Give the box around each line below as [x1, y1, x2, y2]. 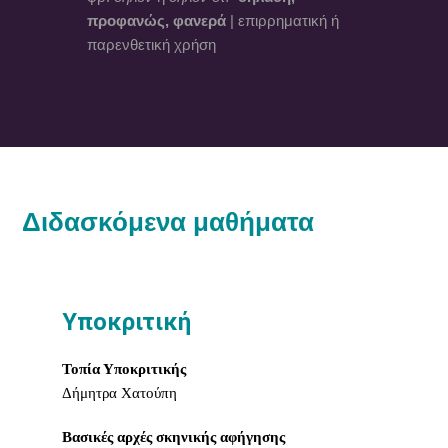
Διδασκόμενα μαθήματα [22, 207, 315, 237]
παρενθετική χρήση [87, 36, 217, 53]
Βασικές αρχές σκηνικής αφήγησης [62, 429, 286, 445]
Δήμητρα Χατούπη [62, 385, 178, 401]
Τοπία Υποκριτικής [62, 361, 187, 377]
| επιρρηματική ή [226, 12, 340, 29]
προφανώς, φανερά [87, 12, 227, 29]
